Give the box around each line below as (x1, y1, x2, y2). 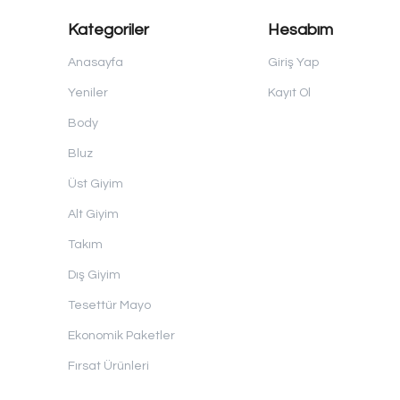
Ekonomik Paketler (68, 329, 175, 342)
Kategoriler (68, 21, 149, 38)
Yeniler (68, 87, 108, 99)
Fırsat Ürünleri (68, 360, 149, 372)
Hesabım (267, 21, 333, 38)
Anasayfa (68, 56, 123, 69)
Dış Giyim (68, 269, 121, 281)
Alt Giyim (68, 208, 119, 221)
